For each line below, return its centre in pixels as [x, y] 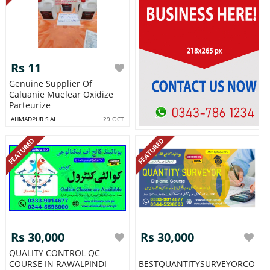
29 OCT [114, 119]
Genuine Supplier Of [50, 84]
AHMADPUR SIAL [33, 119]
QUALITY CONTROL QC [54, 253]
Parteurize [30, 105]
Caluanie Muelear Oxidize [61, 95]
